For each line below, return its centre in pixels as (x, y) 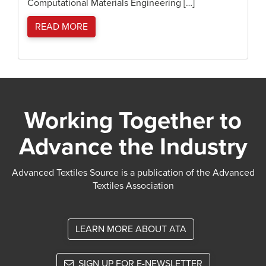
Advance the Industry (133, 147)
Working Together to (133, 121)
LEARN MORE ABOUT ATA (131, 229)
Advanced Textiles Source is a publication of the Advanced (133, 173)
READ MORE (61, 27)
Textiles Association (133, 186)
